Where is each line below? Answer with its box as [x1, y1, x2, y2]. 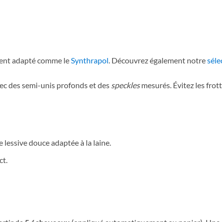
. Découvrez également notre [109, 55, 207, 65]
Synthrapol [69, 55, 109, 65]
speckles [111, 80, 140, 90]
